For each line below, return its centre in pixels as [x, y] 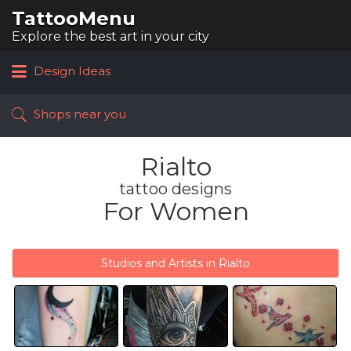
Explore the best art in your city [110, 36]
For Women [175, 211]
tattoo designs [175, 189]
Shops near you [80, 114]
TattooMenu [74, 18]
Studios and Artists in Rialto [175, 263]
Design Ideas [72, 71]
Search [168, 19]
